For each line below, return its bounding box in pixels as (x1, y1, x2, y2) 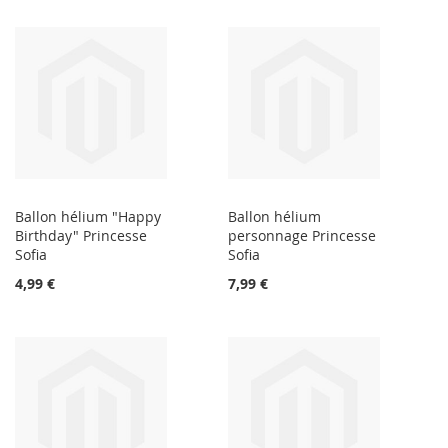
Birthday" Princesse (15, 226, 147, 246)
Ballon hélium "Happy (15, 207, 161, 227)
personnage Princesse (228, 226, 377, 246)
